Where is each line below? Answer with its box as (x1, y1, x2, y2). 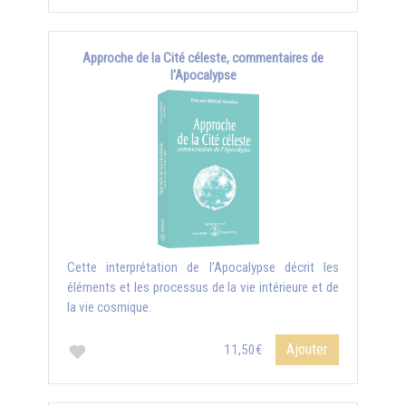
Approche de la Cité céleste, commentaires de (82, 50, 324, 66)
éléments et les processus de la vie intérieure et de (67, 279, 339, 295)
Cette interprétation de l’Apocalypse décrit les (67, 259, 339, 275)
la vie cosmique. (67, 299, 151, 315)
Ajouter (286, 341, 328, 358)
